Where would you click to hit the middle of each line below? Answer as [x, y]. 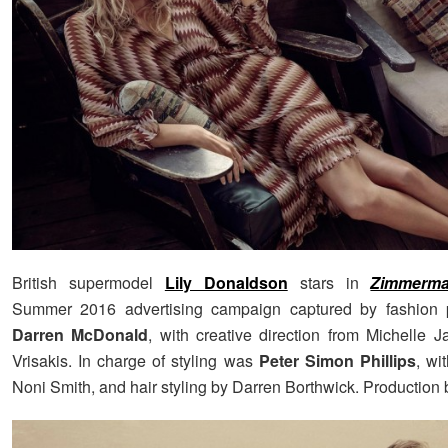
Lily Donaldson [226, 283]
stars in [329, 283]
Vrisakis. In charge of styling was [135, 361]
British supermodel [88, 283]
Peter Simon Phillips [337, 361]
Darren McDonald [80, 335]
